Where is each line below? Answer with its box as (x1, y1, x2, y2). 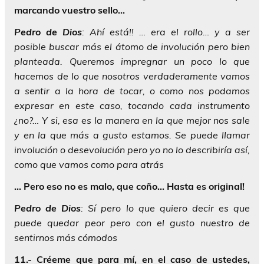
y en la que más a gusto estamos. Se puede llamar (14, 129, 250, 141)
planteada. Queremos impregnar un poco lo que (14, 55, 250, 67)
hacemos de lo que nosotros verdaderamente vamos (14, 70, 250, 82)
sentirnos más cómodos (14, 232, 120, 243)
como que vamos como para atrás (14, 159, 164, 170)
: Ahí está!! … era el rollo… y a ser (82, 26, 250, 38)
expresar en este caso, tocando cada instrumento (14, 100, 250, 111)
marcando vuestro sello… (14, 4, 125, 16)
